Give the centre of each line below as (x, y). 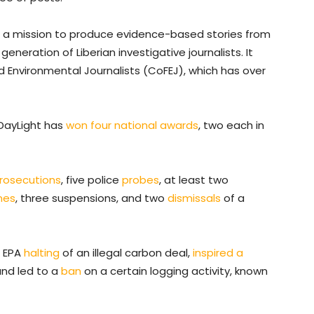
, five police (91, 180)
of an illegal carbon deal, (126, 253)
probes (141, 180)
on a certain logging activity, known (175, 271)
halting (42, 253)
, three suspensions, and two (91, 198)
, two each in (231, 125)
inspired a (218, 253)
